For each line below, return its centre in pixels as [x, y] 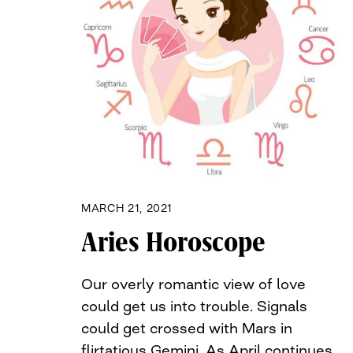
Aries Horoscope [173, 242]
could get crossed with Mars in [187, 327]
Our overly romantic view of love [193, 283]
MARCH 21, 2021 [127, 208]
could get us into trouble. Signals [194, 305]
